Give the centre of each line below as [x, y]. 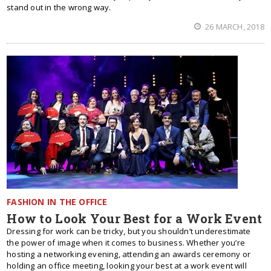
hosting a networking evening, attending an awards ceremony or [129, 254]
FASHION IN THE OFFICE [57, 202]
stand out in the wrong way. [59, 7]
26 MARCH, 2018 [233, 27]
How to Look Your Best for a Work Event [135, 218]
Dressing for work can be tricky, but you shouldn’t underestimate [129, 231]
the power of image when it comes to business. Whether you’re [126, 243]
